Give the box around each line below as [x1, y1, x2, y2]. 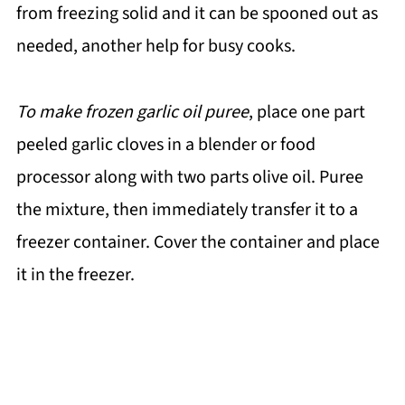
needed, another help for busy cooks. [15, 33, 296, 59]
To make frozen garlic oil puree [15, 99, 249, 125]
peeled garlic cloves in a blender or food [15, 131, 316, 157]
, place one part [248, 99, 365, 125]
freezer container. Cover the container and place [15, 229, 380, 255]
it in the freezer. [15, 261, 135, 287]
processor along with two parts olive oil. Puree [15, 164, 363, 190]
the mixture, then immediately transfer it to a [15, 196, 358, 222]
